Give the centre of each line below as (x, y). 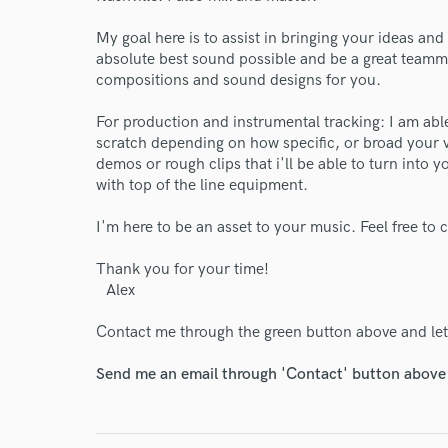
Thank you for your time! (182, 269)
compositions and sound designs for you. (238, 80)
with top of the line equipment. (202, 185)
